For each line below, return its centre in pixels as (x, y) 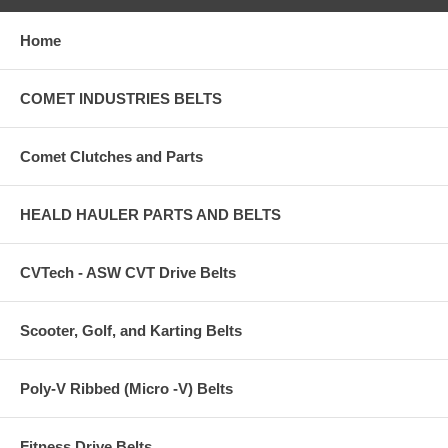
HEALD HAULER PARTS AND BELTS (150, 214)
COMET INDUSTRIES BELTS (121, 98)
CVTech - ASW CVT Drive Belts (128, 272)
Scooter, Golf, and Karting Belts (131, 330)
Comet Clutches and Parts (111, 156)
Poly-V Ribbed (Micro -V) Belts (126, 388)
